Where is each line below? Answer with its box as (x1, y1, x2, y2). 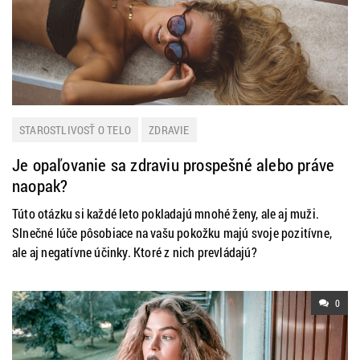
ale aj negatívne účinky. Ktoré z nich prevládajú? (12, 243, 257, 260)
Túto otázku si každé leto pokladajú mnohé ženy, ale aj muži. (12, 205, 320, 222)
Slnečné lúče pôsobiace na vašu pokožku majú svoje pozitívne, (12, 224, 333, 241)
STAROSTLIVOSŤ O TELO (19, 122, 131, 137)
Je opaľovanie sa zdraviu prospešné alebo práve (12, 153, 335, 176)
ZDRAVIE (149, 122, 190, 137)
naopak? (12, 174, 68, 197)
